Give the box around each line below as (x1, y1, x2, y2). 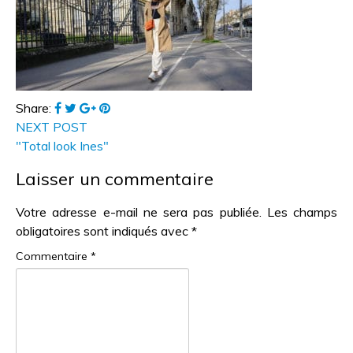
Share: (16, 99, 54, 116)
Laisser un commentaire (16, 167, 214, 190)
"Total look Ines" (16, 137, 109, 154)
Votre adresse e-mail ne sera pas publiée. (16, 203, 262, 220)
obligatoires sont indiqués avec (16, 222, 191, 239)
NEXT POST (16, 118, 87, 135)
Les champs (266, 203, 337, 220)
